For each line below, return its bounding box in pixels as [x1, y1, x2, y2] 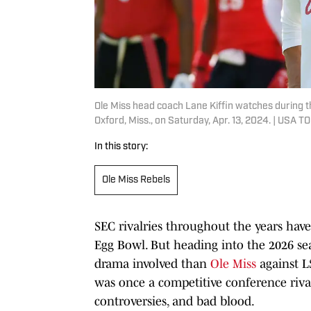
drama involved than [94, 256, 210, 271]
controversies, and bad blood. [94, 294, 255, 308]
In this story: [94, 141, 148, 152]
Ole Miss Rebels [102, 174, 170, 185]
